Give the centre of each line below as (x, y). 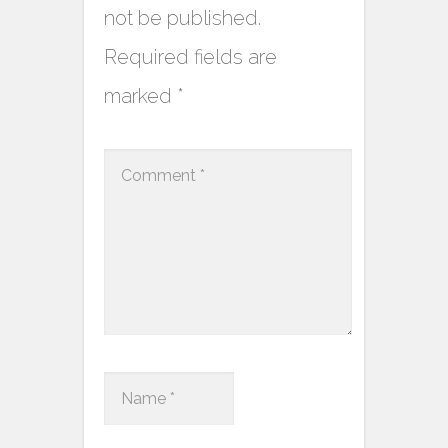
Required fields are (190, 57)
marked (140, 96)
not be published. (182, 18)
